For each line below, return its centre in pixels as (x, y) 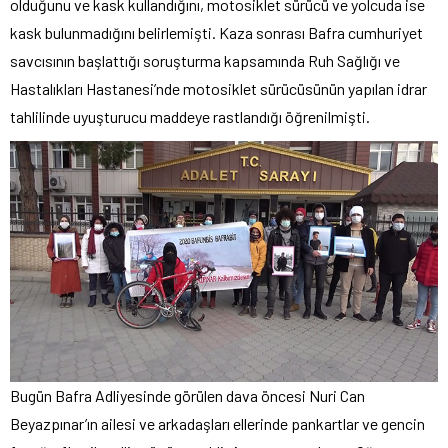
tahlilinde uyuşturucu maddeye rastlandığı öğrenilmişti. (190, 116)
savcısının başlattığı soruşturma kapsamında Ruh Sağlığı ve (205, 60)
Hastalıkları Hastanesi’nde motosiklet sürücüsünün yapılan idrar (218, 88)
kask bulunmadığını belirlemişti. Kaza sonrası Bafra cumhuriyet (216, 32)
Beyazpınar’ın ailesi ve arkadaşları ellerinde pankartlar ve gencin (217, 423)
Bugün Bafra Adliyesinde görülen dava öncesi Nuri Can (187, 395)
